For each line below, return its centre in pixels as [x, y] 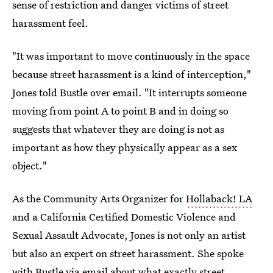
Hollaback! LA [219, 198]
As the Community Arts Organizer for [99, 198]
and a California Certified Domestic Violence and [124, 217]
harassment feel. [50, 23]
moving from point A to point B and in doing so [120, 111]
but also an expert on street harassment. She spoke [128, 253]
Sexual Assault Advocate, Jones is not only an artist [129, 235]
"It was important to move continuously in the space [131, 56]
